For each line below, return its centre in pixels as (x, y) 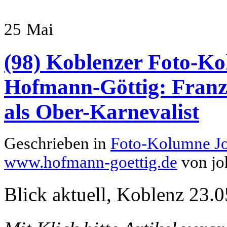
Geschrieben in (57, 143)
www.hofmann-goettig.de (91, 162)
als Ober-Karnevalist (102, 111)
